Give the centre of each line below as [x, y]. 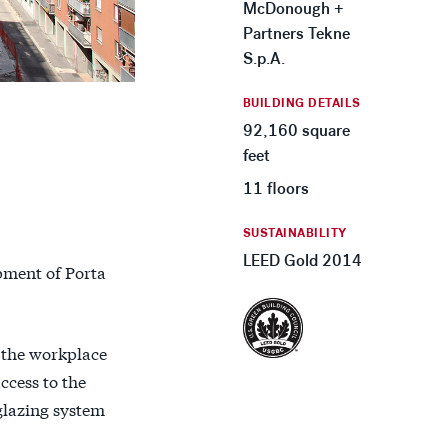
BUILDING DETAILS [301, 103]
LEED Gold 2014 [302, 260]
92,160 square [296, 130]
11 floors [275, 188]
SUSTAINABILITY [294, 233]
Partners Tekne [296, 33]
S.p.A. [263, 58]
